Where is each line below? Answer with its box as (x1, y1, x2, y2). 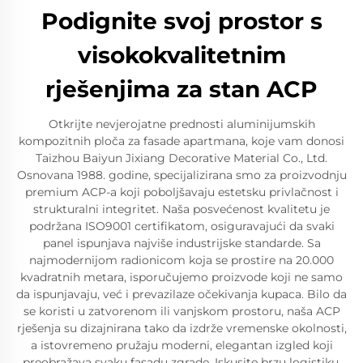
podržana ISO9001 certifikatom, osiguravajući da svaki (28, 219, 335, 234)
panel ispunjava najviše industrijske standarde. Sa (42, 236, 321, 251)
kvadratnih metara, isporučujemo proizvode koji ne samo (20, 270, 343, 285)
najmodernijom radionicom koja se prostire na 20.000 (29, 253, 334, 268)
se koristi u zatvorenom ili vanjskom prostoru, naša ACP (23, 304, 340, 319)
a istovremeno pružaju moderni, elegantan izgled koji (30, 338, 333, 353)
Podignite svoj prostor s (41, 7, 322, 36)
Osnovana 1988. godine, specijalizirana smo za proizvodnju (16, 168, 347, 183)
